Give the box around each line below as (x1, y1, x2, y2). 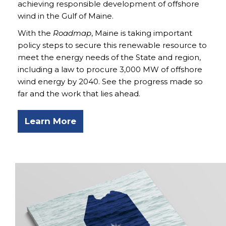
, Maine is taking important (91, 28, 192, 38)
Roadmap (53, 28, 91, 38)
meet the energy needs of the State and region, (18, 52, 201, 63)
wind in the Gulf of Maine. (18, 11, 114, 21)
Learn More (25, 116, 76, 127)
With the (18, 28, 53, 38)
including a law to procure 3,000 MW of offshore (18, 65, 202, 75)
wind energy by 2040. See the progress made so (18, 77, 203, 87)
